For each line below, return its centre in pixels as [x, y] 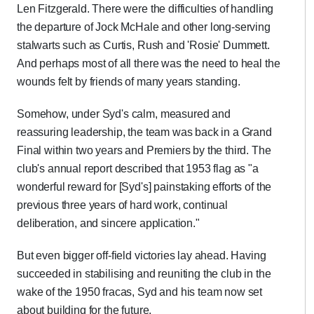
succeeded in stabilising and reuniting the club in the [144, 274]
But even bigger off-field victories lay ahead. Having [142, 255]
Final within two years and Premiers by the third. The [144, 150]
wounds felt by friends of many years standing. [129, 82]
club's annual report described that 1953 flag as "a [138, 169]
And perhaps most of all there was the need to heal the [149, 63]
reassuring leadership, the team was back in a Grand [144, 132]
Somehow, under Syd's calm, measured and [124, 114]
